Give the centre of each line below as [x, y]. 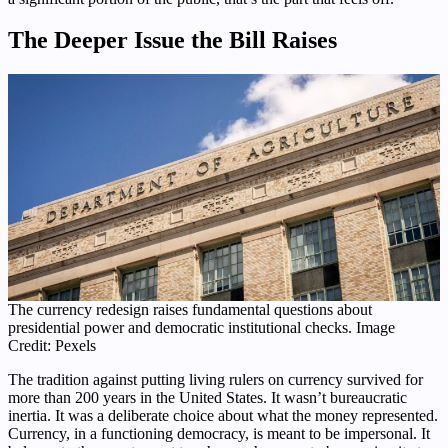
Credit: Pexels [52, 346]
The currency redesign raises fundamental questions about [190, 310]
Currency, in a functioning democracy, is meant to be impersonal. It [219, 434]
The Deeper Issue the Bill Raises [172, 40]
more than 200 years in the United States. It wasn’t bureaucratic [207, 398]
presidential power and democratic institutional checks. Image [201, 328]
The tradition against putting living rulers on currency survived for [215, 380]
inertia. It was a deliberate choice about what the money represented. [223, 416]
